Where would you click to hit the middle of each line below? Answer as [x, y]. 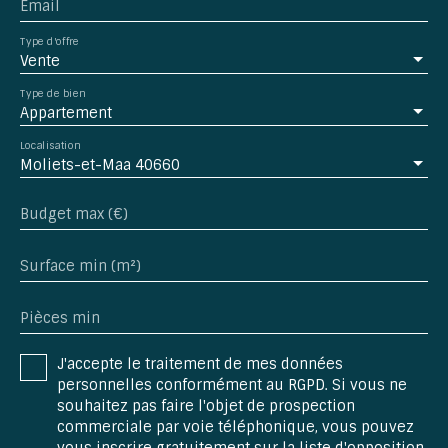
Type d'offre [50, 41]
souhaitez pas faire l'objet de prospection [206, 405]
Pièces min [60, 317]
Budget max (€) [74, 213]
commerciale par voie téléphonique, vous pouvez [235, 426]
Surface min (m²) [80, 265]
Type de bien [53, 93]
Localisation [50, 145]
